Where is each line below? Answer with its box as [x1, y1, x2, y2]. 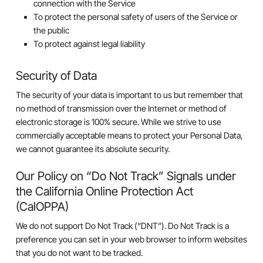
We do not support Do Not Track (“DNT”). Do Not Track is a [15, 220, 229, 231]
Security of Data [15, 68, 97, 83]
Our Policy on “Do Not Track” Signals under [15, 168, 236, 183]
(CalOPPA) [15, 198, 69, 214]
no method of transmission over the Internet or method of [15, 103, 227, 114]
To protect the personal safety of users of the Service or [33, 12, 238, 22]
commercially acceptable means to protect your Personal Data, [15, 130, 243, 141]
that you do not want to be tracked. [15, 247, 143, 258]
